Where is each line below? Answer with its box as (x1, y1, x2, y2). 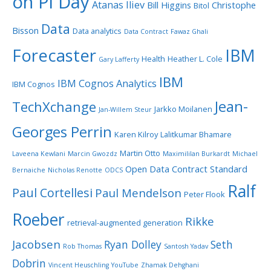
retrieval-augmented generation (67, 217, 183, 228)
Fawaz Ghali (171, 27, 208, 36)
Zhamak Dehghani (141, 260, 199, 269)
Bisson (12, 24, 39, 36)
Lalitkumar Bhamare (160, 128, 232, 140)
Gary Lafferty (99, 54, 139, 64)
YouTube (111, 260, 139, 269)
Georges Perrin (12, 122, 112, 142)
